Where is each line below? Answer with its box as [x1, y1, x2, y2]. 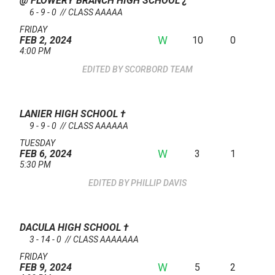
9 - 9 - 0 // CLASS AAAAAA [29, 121, 128, 131]
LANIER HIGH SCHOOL [20, 108, 120, 120]
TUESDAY [20, 138, 55, 149]
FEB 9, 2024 [20, 261, 72, 274]
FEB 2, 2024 [20, 34, 72, 47]
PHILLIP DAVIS [131, 178, 187, 188]
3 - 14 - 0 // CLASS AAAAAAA [29, 234, 139, 245]
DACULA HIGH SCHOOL [20, 222, 123, 234]
